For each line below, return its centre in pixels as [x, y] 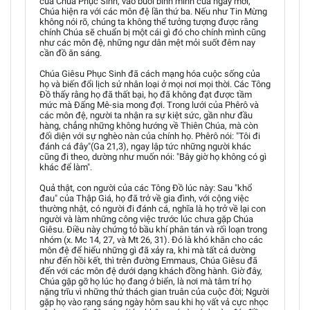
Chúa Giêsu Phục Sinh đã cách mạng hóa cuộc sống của [150, 74]
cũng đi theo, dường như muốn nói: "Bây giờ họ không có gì [153, 157]
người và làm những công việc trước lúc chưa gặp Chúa [146, 219]
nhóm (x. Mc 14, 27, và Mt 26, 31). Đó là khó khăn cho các [151, 240]
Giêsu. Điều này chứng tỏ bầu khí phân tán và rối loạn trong [153, 229]
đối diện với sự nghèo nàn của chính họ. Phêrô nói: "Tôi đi [150, 136]
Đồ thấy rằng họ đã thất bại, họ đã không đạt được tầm [146, 94]
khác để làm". [66, 167]
